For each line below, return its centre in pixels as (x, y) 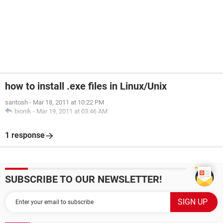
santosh (16, 102)
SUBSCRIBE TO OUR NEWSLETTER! (83, 179)
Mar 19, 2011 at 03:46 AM (72, 111)
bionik (23, 111)
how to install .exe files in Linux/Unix (86, 86)
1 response (25, 135)
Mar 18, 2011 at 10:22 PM (68, 102)
